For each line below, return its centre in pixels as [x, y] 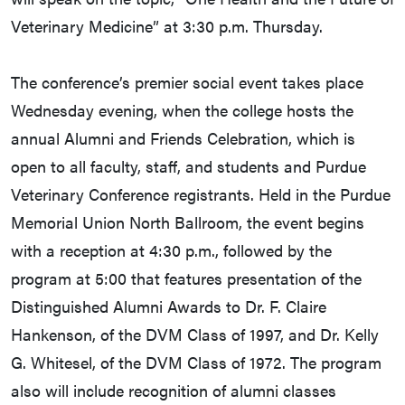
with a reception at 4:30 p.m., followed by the [171, 250]
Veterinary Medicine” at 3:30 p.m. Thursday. [167, 26]
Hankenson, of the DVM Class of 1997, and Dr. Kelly [195, 334]
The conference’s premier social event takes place [187, 82]
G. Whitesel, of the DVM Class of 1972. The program [196, 363]
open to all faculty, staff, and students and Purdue [188, 166]
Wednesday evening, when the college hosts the [182, 110]
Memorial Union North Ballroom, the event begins [188, 222]
